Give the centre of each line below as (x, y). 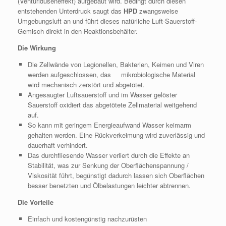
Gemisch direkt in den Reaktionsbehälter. (78, 31)
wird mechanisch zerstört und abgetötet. (86, 85)
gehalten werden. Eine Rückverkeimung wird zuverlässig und (116, 135)
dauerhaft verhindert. (58, 145)
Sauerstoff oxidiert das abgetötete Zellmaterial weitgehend (112, 105)
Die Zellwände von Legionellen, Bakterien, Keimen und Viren (116, 65)
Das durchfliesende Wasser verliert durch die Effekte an (108, 155)
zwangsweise (158, 11)
